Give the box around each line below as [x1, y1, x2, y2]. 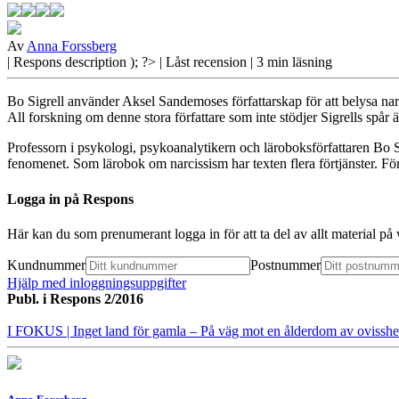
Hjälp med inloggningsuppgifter [7, 274, 186, 290]
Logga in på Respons [7, 191, 134, 207]
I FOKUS [7, 322, 67, 338]
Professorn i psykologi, [7, 140, 136, 156]
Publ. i [7, 290, 50, 306]
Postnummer [250, 256, 321, 273]
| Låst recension [159, 54, 247, 70]
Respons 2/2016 [50, 290, 143, 306]
